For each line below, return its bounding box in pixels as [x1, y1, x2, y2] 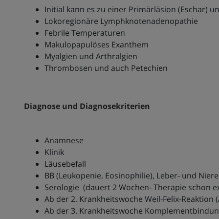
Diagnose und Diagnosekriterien [23, 101, 150, 112]
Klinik [44, 147, 64, 158]
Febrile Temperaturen [44, 27, 125, 39]
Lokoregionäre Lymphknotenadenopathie [44, 16, 198, 27]
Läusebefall [44, 158, 86, 170]
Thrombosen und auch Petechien [44, 63, 168, 74]
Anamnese [44, 135, 84, 146]
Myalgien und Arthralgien [44, 51, 137, 62]
